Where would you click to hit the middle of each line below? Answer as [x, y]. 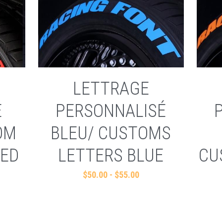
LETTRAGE [111, 88]
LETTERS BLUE [111, 155]
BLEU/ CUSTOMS [111, 133]
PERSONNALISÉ [111, 111]
